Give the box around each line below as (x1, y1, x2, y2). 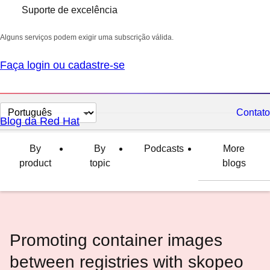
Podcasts (143, 143, 184, 154)
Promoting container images (10, 231, 222, 250)
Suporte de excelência (22, 5, 118, 15)
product (19, 158, 51, 168)
